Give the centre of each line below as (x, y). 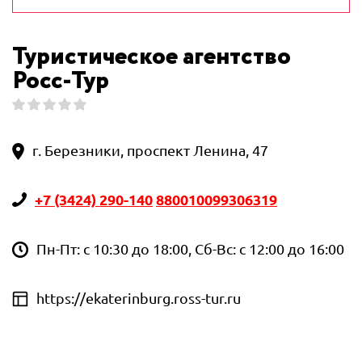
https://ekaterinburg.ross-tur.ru (139, 298)
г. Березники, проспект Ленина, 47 (150, 150)
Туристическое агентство (152, 57)
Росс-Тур (61, 81)
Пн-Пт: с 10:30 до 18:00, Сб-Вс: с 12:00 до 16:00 (190, 249)
